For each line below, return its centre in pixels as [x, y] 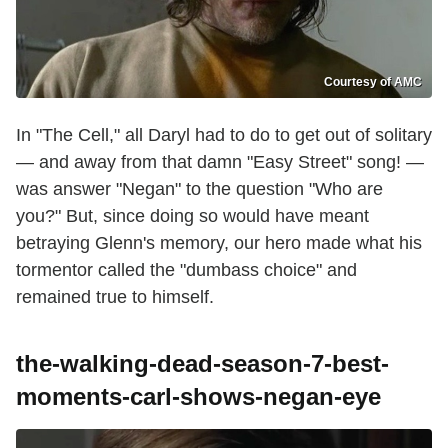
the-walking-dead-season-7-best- [202, 363]
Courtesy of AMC [373, 81]
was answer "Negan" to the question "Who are [199, 188]
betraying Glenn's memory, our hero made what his [219, 242]
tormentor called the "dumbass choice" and [186, 269]
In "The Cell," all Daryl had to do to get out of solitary [224, 134]
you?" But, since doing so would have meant [192, 215]
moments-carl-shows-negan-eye [198, 396]
